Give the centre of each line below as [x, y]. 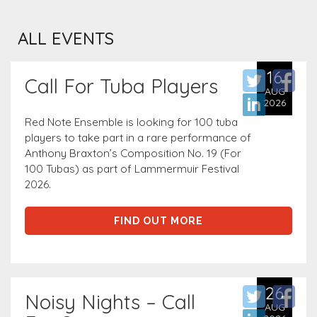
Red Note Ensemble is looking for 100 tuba [131, 122]
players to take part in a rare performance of [138, 138]
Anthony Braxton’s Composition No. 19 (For [133, 154]
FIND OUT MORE [158, 221]
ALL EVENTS [66, 39]
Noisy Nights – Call [110, 302]
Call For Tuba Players [121, 86]
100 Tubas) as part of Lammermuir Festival [132, 169]
